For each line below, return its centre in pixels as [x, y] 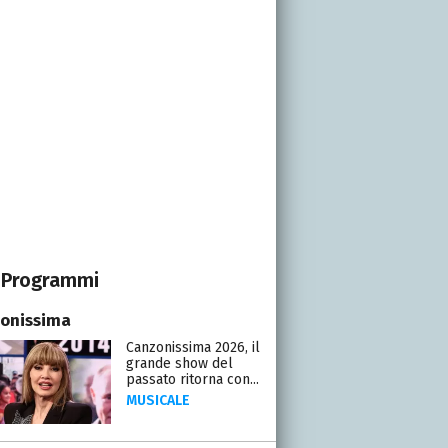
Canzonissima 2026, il [192, 347]
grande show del [179, 363]
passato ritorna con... [192, 379]
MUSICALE [157, 400]
